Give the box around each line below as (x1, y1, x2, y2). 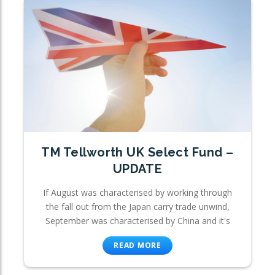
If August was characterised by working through (43, 187, 232, 198)
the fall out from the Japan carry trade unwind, (45, 201, 230, 212)
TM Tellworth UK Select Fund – (41, 145, 234, 160)
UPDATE (112, 161, 163, 176)
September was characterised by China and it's (45, 215, 230, 227)
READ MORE (114, 240, 161, 250)
